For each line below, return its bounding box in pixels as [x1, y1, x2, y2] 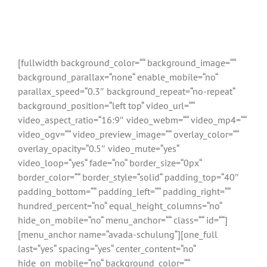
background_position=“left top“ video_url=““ [18, 100, 194, 111]
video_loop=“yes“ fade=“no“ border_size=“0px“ [18, 157, 201, 169]
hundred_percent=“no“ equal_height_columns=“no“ [18, 200, 222, 212]
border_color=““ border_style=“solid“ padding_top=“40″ [18, 171, 239, 183]
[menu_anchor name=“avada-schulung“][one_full [18, 228, 218, 240]
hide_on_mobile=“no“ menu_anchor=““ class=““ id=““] [18, 214, 228, 226]
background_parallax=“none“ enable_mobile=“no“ [18, 71, 218, 83]
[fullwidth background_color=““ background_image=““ [18, 57, 235, 69]
